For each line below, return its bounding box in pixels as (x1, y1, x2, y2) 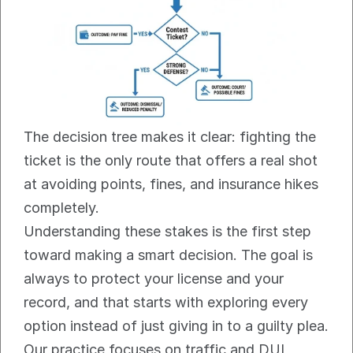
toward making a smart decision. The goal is (24, 247, 313, 264)
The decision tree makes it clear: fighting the (24, 128, 316, 146)
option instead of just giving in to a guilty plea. (24, 318, 329, 335)
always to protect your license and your (24, 270, 284, 288)
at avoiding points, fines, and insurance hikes (24, 176, 318, 193)
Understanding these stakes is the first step (24, 223, 311, 240)
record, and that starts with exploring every (24, 294, 308, 311)
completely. (24, 199, 99, 217)
